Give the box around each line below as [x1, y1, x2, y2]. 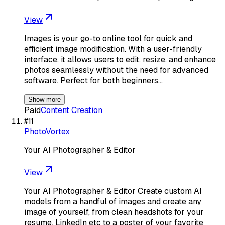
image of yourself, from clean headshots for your [24, 206, 204, 217]
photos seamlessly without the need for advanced [24, 64, 208, 75]
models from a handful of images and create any [24, 196, 201, 207]
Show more [28, 95, 61, 103]
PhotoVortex [24, 126, 70, 137]
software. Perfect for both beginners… [24, 75, 163, 86]
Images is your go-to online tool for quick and [24, 33, 192, 44]
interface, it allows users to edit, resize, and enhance [24, 54, 216, 65]
